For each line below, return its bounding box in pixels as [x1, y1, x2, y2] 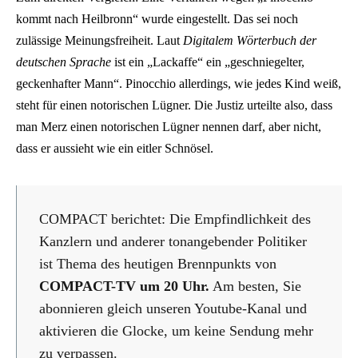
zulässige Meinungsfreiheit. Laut [16, 34, 183, 48]
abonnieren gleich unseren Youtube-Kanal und [39, 300, 307, 317]
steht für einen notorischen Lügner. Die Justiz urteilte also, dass [16, 98, 332, 113]
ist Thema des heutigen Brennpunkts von [39, 256, 276, 272]
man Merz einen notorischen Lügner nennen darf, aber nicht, [16, 120, 321, 134]
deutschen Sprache [16, 55, 111, 70]
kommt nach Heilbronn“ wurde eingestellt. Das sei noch [16, 12, 298, 26]
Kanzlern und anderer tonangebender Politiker [39, 233, 307, 250]
